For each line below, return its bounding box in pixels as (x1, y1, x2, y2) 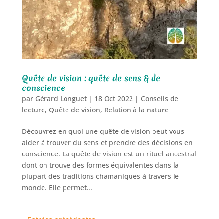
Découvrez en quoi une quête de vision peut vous (22, 127, 184, 136)
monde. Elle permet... (22, 183, 92, 193)
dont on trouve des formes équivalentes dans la (22, 160, 179, 170)
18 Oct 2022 (94, 94, 133, 104)
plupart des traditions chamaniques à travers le (22, 172, 179, 181)
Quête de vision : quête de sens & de (22, 72, 160, 84)
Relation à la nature (104, 105, 169, 115)
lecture (22, 105, 45, 115)
